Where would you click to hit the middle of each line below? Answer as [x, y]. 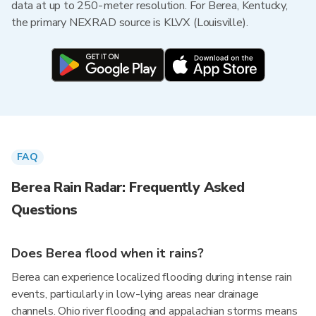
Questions [44, 210]
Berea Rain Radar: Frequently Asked [128, 187]
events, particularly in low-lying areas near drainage [135, 294]
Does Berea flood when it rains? [108, 253]
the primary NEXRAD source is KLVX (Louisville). [130, 23]
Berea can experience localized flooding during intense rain [152, 277]
